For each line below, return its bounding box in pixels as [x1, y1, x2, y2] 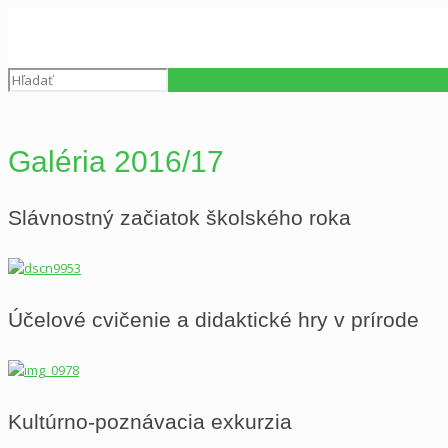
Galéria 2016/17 [8, 144, 224, 178]
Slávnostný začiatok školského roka [8, 205, 351, 229]
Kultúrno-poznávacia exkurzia [8, 409, 292, 433]
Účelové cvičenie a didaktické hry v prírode [8, 307, 419, 331]
